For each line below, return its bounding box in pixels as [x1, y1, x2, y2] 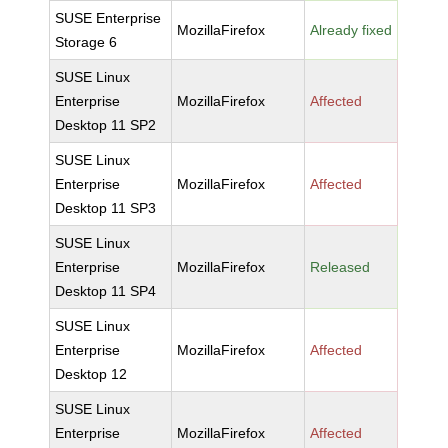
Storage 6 [55, 34, 118, 50]
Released [310, 259, 371, 275]
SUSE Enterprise [55, 10, 162, 26]
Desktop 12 [55, 366, 128, 382]
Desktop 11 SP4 [55, 283, 157, 299]
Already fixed [310, 22, 393, 38]
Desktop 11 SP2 [55, 117, 157, 133]
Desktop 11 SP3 [55, 200, 157, 216]
